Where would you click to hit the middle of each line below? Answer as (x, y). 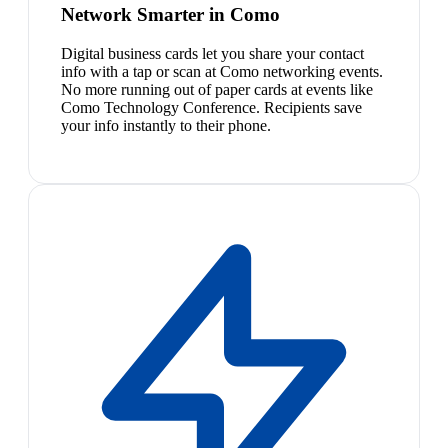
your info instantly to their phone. (166, 125)
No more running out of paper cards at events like (217, 89)
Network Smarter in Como (170, 15)
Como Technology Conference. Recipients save (211, 107)
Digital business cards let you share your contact (212, 53)
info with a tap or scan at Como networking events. (222, 71)
